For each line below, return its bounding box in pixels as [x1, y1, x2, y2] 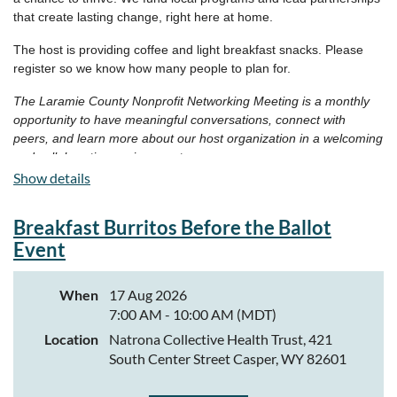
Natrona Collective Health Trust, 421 [109, 330, 332, 347]
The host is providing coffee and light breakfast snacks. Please [13, 42, 363, 57]
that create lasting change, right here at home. [13, 9, 273, 24]
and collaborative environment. [13, 149, 186, 164]
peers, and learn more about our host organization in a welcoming [13, 130, 383, 145]
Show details [13, 168, 90, 186]
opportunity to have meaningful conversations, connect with [13, 112, 346, 127]
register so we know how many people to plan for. [13, 60, 291, 75]
